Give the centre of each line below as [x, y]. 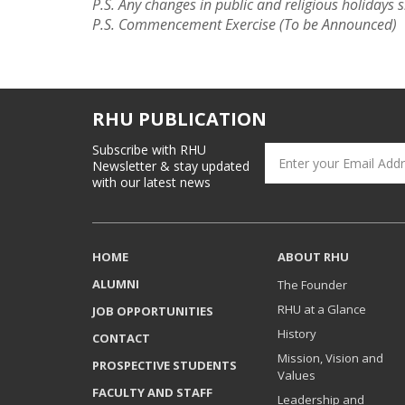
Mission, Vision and [330, 358]
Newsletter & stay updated [171, 166]
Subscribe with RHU [149, 150]
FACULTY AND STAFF [152, 392]
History [297, 334]
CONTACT [121, 338]
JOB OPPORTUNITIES [153, 311]
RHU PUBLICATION [179, 119]
